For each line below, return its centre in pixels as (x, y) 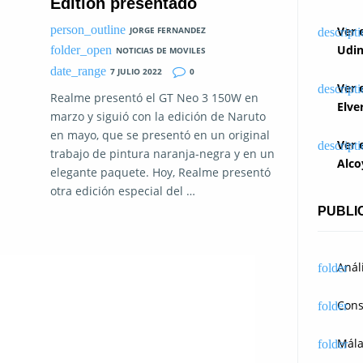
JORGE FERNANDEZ (167, 30)
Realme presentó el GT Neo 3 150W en (154, 97)
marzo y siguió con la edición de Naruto (158, 116)
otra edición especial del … (123, 190)
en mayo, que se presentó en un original (160, 135)
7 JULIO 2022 (136, 71)
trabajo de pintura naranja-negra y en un (162, 153)
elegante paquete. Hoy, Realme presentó (160, 172)
